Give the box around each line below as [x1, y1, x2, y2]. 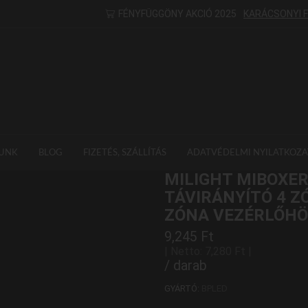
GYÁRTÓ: [164, 283, 201, 294]
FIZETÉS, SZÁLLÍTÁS [82, 148, 166, 157]
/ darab [164, 258, 207, 274]
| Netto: [164, 245, 205, 258]
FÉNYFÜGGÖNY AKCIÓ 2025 [118, 8, 236, 19]
